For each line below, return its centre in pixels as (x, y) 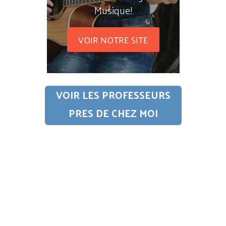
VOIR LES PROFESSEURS (113, 95)
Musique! (113, 10)
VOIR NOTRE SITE (113, 40)
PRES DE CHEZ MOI (113, 113)
